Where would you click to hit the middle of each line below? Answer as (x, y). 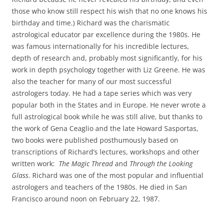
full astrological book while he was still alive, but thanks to (107, 116)
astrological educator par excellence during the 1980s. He (106, 34)
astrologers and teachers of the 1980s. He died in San (99, 187)
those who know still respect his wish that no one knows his (109, 11)
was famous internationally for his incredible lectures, (100, 46)
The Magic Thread (86, 163)
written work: (35, 163)
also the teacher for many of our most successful (92, 81)
